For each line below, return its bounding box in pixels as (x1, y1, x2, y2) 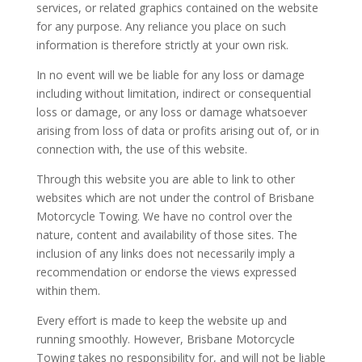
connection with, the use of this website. (36, 141, 247, 157)
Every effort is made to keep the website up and (36, 313, 287, 328)
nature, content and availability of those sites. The (36, 227, 297, 242)
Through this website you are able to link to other (36, 171, 295, 187)
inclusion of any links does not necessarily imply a (36, 246, 295, 261)
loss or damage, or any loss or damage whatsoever (36, 104, 307, 120)
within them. (36, 283, 100, 298)
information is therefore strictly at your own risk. (36, 37, 288, 53)
